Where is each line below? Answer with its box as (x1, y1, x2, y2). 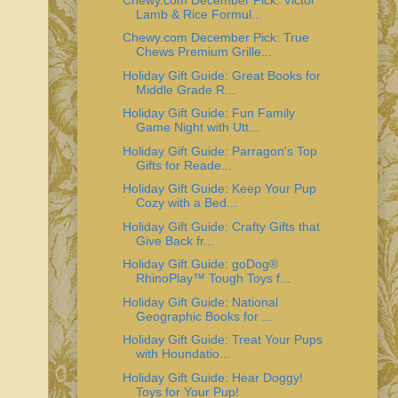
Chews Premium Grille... (135, 44, 272, 60)
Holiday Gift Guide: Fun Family (122, 106, 295, 121)
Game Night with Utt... (135, 120, 259, 135)
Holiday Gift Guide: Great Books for (122, 68, 321, 83)
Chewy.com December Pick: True (122, 30, 309, 45)
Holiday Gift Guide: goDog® (122, 257, 278, 272)
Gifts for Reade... (135, 157, 232, 172)
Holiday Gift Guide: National (122, 294, 278, 309)
